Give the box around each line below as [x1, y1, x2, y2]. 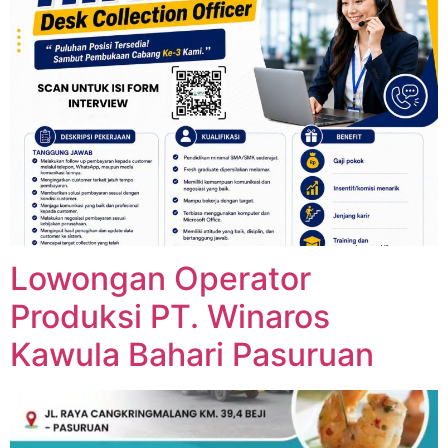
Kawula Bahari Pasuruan [10, 334, 374, 374]
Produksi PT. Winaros [10, 296, 330, 336]
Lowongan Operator [10, 258, 311, 298]
